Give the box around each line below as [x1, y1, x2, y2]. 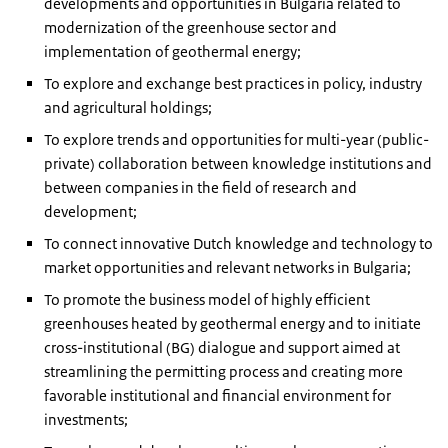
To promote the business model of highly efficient [44, 289, 370, 309]
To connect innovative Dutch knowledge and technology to [44, 233, 433, 253]
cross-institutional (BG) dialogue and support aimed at [44, 337, 400, 357]
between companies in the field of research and [44, 177, 357, 197]
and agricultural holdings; [44, 97, 212, 117]
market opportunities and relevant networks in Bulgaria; [44, 257, 411, 277]
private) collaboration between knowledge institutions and [44, 153, 432, 173]
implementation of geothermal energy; [44, 41, 301, 61]
